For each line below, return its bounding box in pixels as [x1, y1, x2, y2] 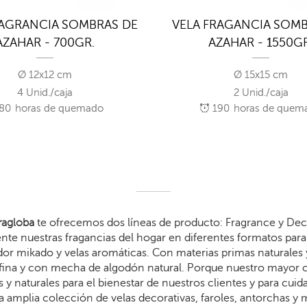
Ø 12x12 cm [18, 69, 73, 82]
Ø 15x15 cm [234, 69, 288, 82]
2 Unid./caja [233, 87, 288, 99]
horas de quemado [12, 103, 104, 115]
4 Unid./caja [17, 87, 73, 99]
